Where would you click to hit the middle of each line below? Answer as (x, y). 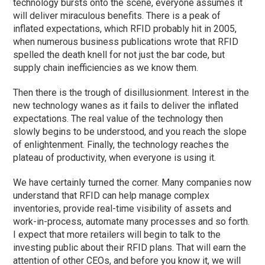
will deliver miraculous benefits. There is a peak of (117, 16)
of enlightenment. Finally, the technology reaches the (121, 145)
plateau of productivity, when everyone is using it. (115, 158)
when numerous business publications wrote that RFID (126, 42)
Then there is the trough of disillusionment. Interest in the (131, 93)
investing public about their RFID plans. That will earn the (130, 248)
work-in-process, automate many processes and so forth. (132, 222)
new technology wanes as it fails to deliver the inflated (126, 106)
